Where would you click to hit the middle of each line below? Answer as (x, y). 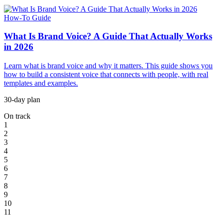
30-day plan (22, 100)
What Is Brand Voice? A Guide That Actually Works (108, 36)
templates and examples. (41, 83)
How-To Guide (27, 17)
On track (17, 116)
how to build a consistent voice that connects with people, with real (106, 75)
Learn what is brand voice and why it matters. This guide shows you (108, 66)
